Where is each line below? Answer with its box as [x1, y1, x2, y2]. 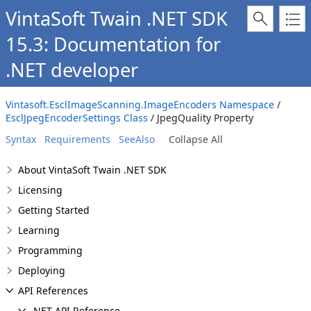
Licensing [18, 183, 62, 196]
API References [18, 284, 88, 297]
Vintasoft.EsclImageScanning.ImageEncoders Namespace [6, 98, 274, 111]
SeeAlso [119, 133, 155, 146]
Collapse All [169, 133, 223, 146]
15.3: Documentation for [6, 31, 221, 57]
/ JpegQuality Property [148, 111, 253, 124]
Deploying [18, 264, 65, 277]
